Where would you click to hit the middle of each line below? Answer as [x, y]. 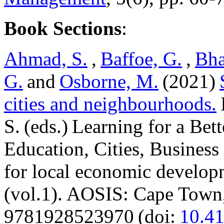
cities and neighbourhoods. [110, 104]
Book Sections [63, 28]
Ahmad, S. [46, 59]
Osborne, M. [109, 81]
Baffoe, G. [141, 59]
